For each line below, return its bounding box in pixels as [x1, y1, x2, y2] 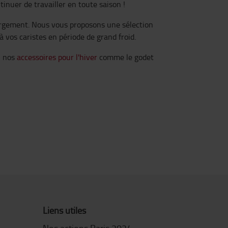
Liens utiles [42, 204, 86, 216]
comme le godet [97, 51, 154, 63]
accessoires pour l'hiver [17, 51, 97, 63]
